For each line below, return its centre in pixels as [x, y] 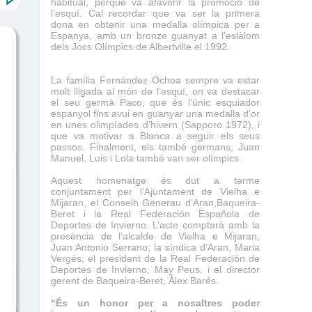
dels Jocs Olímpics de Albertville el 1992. [140, 47]
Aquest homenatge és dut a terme [155, 180]
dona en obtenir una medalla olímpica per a [155, 24]
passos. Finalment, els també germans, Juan [155, 147]
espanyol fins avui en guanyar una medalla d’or [155, 114]
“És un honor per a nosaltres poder [155, 303]
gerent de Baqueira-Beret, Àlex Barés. [135, 281]
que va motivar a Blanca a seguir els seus [155, 136]
